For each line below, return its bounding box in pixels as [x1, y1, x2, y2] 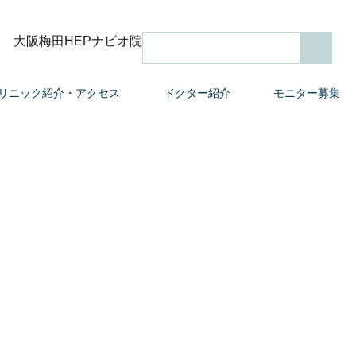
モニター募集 [273, 87, 340, 99]
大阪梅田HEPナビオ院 [14, 34, 142, 48]
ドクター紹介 [163, 87, 230, 99]
